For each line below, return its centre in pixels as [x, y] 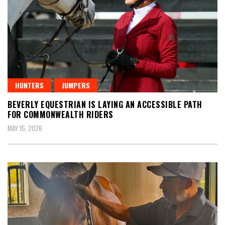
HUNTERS [29, 85]
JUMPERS [76, 85]
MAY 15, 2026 [25, 128]
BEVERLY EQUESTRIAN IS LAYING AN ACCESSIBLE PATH [105, 104]
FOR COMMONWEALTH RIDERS [61, 114]
